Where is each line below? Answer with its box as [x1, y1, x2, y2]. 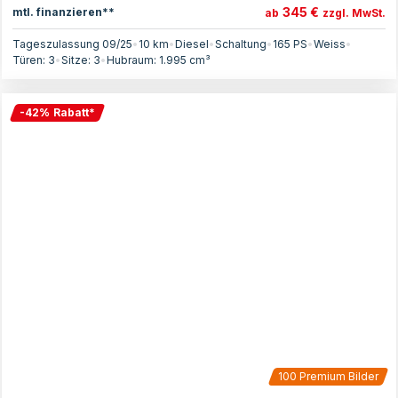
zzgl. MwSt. [322, 6, 386, 20]
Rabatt [53, 106, 89, 119]
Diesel [175, 37, 209, 51]
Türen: [12, 53, 48, 67]
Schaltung [215, 37, 267, 51]
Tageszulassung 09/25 [12, 37, 132, 51]
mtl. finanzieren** [12, 4, 115, 19]
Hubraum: [107, 53, 159, 67]
